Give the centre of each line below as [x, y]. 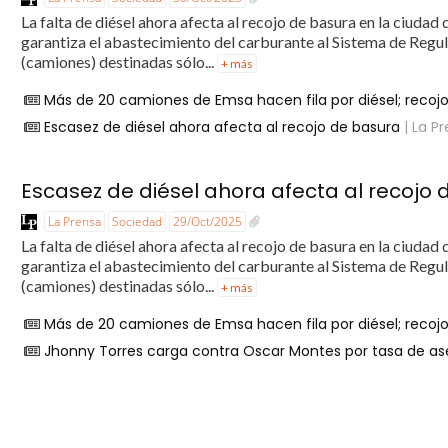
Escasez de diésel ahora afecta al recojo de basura [222, 127]
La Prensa [75, 221]
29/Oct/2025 [208, 221]
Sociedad [137, 221]
